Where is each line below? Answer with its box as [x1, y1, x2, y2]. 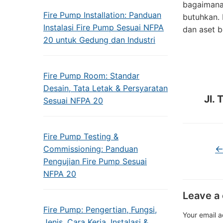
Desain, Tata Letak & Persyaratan [43, 83, 168, 93]
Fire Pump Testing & [43, 131, 118, 141]
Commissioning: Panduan [43, 144, 138, 154]
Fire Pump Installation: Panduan [43, 10, 161, 20]
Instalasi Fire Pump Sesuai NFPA [43, 22, 164, 32]
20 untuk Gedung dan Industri [43, 35, 155, 45]
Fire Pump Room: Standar [43, 71, 139, 81]
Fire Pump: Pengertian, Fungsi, [43, 205, 157, 215]
